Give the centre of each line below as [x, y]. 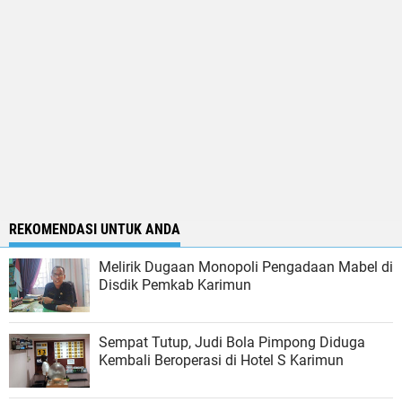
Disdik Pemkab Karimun [175, 285]
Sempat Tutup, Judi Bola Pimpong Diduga [232, 343]
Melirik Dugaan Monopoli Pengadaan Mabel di [246, 267]
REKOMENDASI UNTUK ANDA [95, 230]
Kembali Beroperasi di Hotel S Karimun [221, 361]
